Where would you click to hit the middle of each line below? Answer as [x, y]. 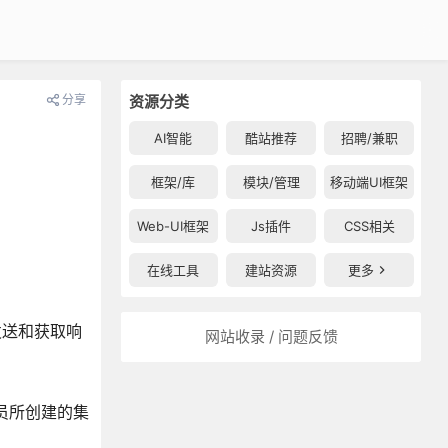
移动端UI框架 [369, 182]
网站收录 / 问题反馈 [271, 336]
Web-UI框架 [173, 226]
